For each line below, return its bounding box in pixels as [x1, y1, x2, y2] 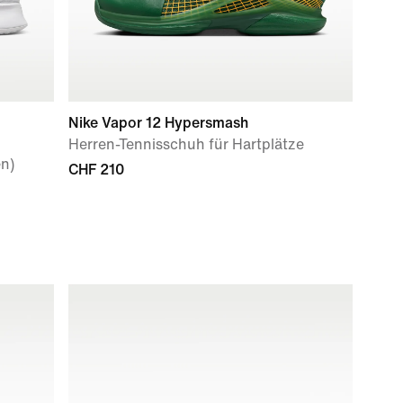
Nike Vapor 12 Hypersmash [68, 115, 248, 130]
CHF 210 [68, 162, 124, 177]
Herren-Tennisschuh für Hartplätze [68, 137, 304, 152]
